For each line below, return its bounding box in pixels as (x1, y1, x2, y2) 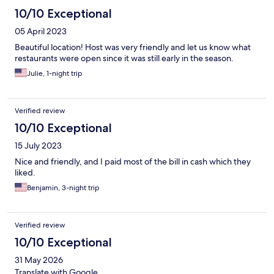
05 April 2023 (15, 26, 67, 37)
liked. (15, 167, 35, 179)
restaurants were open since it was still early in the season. (15, 53, 234, 64)
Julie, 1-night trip (27, 68, 83, 79)
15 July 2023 (15, 140, 62, 152)
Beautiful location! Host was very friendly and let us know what (15, 42, 251, 53)
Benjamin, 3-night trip (27, 183, 100, 193)
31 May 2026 (15, 254, 63, 266)
